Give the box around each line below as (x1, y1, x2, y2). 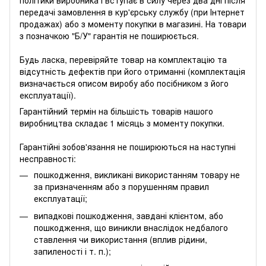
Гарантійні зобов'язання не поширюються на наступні (20, 141, 236, 153)
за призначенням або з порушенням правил (34, 180, 209, 193)
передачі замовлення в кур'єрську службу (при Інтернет (20, 6, 245, 18)
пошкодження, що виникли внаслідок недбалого (34, 221, 228, 233)
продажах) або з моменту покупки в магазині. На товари (20, 18, 246, 30)
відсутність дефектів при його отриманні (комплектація (20, 65, 245, 78)
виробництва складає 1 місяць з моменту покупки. (20, 117, 227, 129)
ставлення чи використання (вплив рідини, (34, 233, 207, 245)
